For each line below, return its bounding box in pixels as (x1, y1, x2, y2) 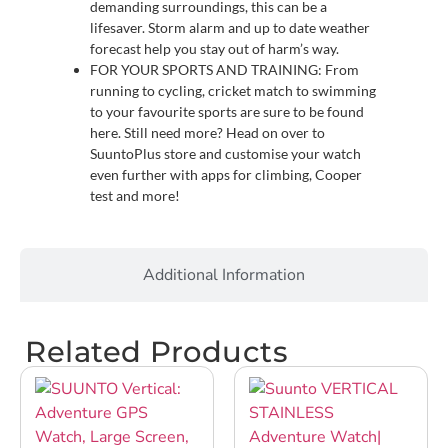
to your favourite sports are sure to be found (90, 103, 364, 121)
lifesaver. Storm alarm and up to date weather (90, 19, 370, 37)
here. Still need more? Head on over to (90, 124, 325, 142)
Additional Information (143, 264, 305, 287)
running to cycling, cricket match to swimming (90, 82, 376, 100)
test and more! (90, 187, 180, 205)
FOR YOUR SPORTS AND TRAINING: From (90, 61, 359, 79)
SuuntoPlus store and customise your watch (90, 145, 361, 163)
